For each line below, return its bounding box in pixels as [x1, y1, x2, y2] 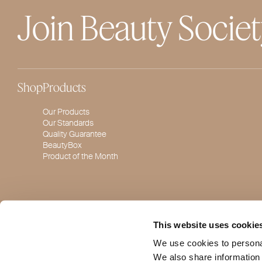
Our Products [43, 106, 89, 117]
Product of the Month [43, 150, 118, 161]
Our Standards [43, 117, 94, 128]
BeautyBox [43, 139, 82, 150]
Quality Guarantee [43, 128, 106, 139]
